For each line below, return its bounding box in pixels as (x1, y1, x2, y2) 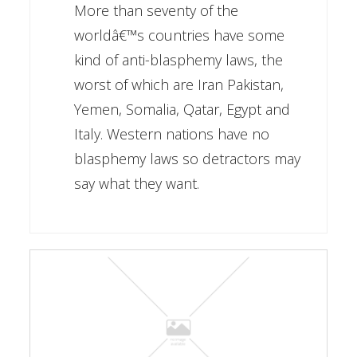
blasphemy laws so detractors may (73, 149, 300, 169)
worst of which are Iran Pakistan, (73, 75, 284, 95)
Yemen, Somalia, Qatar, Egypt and (73, 100, 290, 120)
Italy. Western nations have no (73, 124, 269, 144)
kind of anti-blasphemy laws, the (73, 50, 283, 70)
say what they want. (73, 174, 199, 194)
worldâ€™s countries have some (73, 25, 284, 45)
